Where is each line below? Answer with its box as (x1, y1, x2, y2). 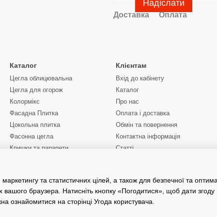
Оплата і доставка (116, 109, 170, 117)
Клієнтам (116, 62, 146, 69)
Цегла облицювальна (10, 75, 72, 82)
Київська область (10, 175, 61, 183)
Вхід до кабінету (116, 75, 164, 82)
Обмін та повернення (116, 121, 177, 128)
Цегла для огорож (10, 86, 63, 93)
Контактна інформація (116, 133, 180, 140)
